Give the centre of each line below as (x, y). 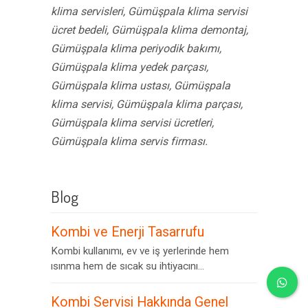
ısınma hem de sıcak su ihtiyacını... (128, 266)
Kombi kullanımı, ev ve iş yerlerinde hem (140, 251)
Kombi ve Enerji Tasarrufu (128, 232)
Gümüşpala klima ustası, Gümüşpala (141, 86)
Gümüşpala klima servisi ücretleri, (132, 123)
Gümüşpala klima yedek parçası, (130, 67)
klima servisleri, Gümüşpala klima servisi (149, 11)
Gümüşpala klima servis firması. (129, 141)
